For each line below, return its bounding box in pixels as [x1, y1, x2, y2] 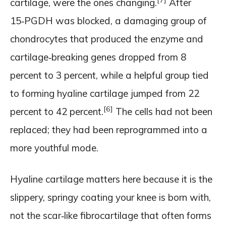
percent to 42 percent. [10, 105, 103, 118]
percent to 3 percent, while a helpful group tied [10, 69, 209, 81]
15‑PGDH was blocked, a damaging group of [10, 14, 207, 27]
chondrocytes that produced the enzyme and [10, 32, 203, 45]
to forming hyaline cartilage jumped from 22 [10, 87, 199, 99]
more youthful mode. [10, 141, 98, 154]
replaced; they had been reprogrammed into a [10, 123, 207, 136]
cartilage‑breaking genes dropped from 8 [10, 50, 186, 63]
